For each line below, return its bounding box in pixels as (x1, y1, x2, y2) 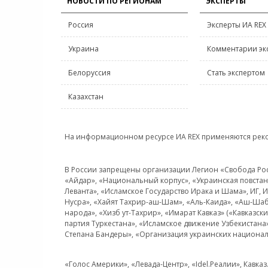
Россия (68, 20, 93, 30)
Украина (68, 44, 99, 54)
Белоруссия (68, 68, 111, 78)
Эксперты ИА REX (207, 20, 266, 30)
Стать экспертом (207, 68, 265, 78)
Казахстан (68, 92, 103, 102)
